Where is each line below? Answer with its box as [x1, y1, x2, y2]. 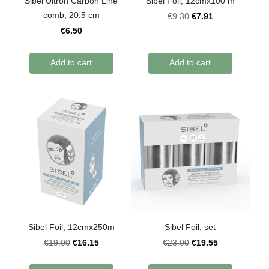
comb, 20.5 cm [43, 10, 100, 20]
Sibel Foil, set [165, 222, 216, 232]
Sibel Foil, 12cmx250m [28, 222, 115, 232]
